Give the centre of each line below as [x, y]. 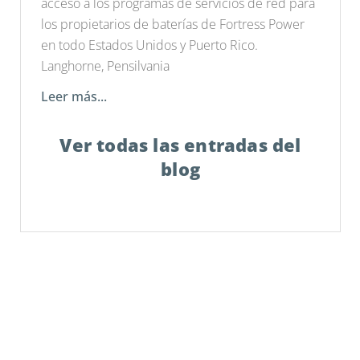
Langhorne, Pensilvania [106, 65]
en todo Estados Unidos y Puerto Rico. [150, 45]
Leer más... [74, 96]
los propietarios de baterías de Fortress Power [173, 24]
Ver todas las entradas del [180, 144]
